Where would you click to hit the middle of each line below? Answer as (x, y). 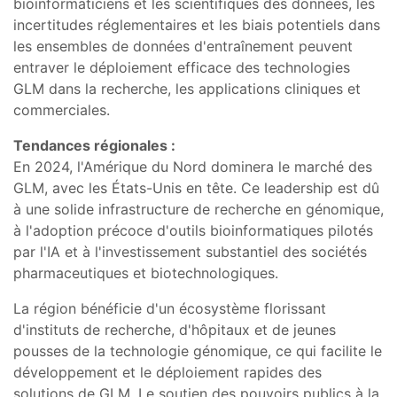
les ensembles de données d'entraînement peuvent (183, 46)
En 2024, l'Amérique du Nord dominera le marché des (193, 166)
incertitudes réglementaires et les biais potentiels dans (197, 24)
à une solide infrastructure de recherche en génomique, (198, 209)
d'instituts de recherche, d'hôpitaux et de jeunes (175, 329)
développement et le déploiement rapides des (167, 372)
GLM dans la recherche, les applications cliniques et (187, 88)
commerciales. (62, 109)
